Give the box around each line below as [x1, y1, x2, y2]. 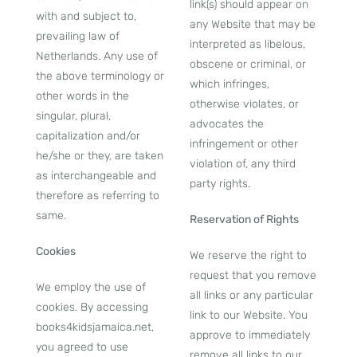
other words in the [35, 89, 129, 103]
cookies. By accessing [35, 300, 148, 314]
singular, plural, [35, 109, 111, 123]
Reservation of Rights [190, 213, 299, 226]
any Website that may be [190, 18, 316, 31]
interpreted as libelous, [190, 37, 305, 51]
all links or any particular [190, 288, 313, 302]
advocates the [190, 117, 264, 131]
